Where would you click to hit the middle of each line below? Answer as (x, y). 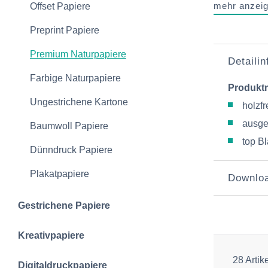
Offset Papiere (60, 6)
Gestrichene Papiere (64, 205)
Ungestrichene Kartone (79, 102)
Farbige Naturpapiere (75, 78)
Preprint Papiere (65, 30)
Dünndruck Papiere (71, 150)
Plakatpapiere (60, 174)
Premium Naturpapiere (78, 54)
